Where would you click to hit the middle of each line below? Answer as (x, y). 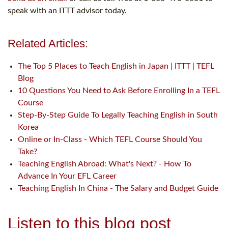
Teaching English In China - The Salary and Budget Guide (118, 189)
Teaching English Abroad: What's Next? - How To (105, 164)
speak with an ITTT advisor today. (67, 11)
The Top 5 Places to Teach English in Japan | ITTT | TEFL (116, 66)
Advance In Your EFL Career (67, 176)
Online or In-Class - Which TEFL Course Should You (110, 140)
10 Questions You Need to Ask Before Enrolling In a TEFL (119, 91)
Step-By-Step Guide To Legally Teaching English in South (118, 115)
